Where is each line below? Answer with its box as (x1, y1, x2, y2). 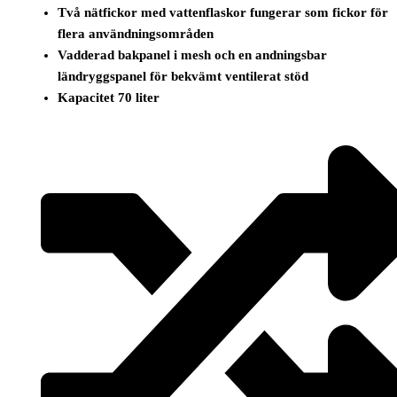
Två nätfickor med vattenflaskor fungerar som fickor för (58, 5, 389, 20)
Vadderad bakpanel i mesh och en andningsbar (58, 48, 328, 63)
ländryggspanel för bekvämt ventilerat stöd (58, 69, 309, 84)
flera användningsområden (58, 27, 214, 42)
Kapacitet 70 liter (58, 90, 160, 105)
